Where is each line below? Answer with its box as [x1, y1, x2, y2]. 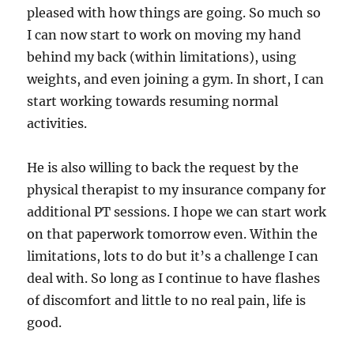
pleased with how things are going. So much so [27, 4, 322, 21]
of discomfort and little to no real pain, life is [27, 292, 307, 308]
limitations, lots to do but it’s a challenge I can [27, 247, 319, 264]
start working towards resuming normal [27, 92, 279, 109]
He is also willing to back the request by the [27, 159, 299, 175]
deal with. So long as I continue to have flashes [27, 269, 321, 286]
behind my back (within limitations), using [27, 48, 297, 65]
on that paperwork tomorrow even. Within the [27, 225, 318, 242]
